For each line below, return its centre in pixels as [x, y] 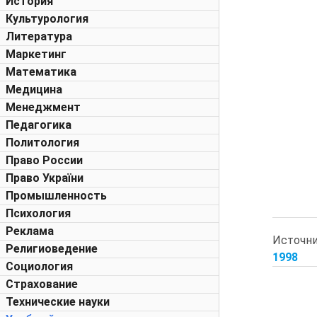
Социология [39, 266]
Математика [41, 72]
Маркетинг [36, 54]
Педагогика [39, 125]
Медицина [34, 90]
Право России [44, 160]
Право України [45, 178]
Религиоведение [52, 249]
